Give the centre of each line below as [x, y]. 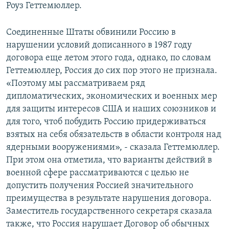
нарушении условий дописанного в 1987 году [99, 45]
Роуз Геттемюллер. [44, 6]
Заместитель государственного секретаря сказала [109, 212]
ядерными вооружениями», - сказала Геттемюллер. [113, 148]
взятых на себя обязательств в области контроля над [114, 135]
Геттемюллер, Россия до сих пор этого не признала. [112, 71]
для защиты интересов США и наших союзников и [111, 109]
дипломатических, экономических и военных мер [112, 97]
